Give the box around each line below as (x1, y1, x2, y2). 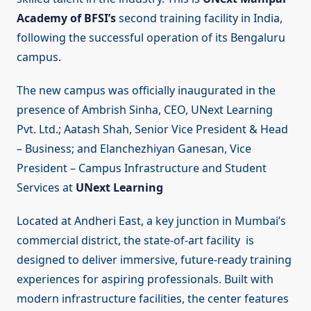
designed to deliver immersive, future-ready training (17, 252, 292, 268)
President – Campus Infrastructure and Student (17, 160, 267, 176)
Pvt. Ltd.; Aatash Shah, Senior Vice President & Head (17, 121, 288, 137)
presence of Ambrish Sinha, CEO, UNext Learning (17, 102, 273, 118)
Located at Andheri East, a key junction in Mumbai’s (17, 213, 286, 229)
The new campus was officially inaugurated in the (17, 83, 276, 99)
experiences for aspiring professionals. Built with (17, 271, 274, 287)
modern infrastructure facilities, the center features (17, 291, 289, 307)
